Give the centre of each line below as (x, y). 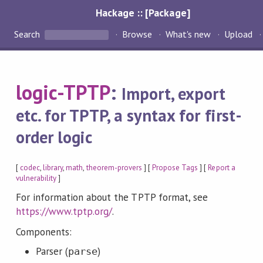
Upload (239, 34)
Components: (44, 232)
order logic (54, 137)
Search (28, 34)
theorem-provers (114, 167)
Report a (222, 167)
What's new (188, 34)
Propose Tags (175, 167)
